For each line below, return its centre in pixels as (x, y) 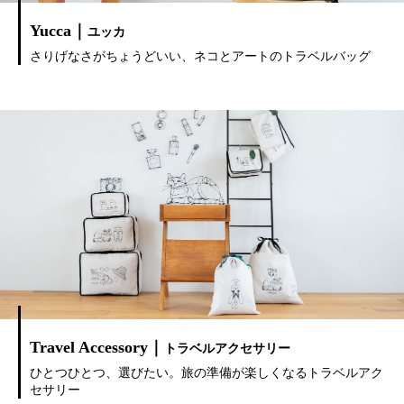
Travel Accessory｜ (97, 347)
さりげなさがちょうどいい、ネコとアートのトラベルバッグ (200, 56)
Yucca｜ (59, 30)
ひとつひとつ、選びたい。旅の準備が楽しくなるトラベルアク (207, 372)
